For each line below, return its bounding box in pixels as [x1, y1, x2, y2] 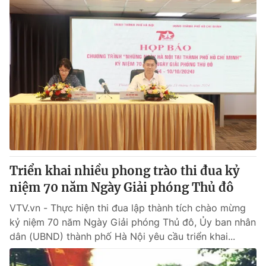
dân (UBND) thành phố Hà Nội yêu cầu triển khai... [9, 230, 235, 242]
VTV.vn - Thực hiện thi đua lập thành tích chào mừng [9, 202, 246, 214]
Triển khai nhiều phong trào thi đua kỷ [9, 163, 239, 178]
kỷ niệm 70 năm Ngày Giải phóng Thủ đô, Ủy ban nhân [9, 216, 256, 228]
